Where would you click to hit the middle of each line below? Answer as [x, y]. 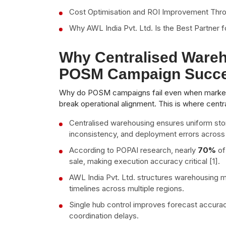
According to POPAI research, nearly [133, 150]
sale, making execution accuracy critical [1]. [145, 161]
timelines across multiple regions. [127, 188]
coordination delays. [104, 215]
